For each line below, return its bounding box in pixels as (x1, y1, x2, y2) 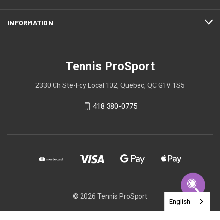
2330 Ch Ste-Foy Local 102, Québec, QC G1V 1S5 (35, 81, 185, 89)
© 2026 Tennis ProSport (73, 192, 147, 200)
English (169, 198, 190, 205)
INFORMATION (7, 18, 53, 27)
